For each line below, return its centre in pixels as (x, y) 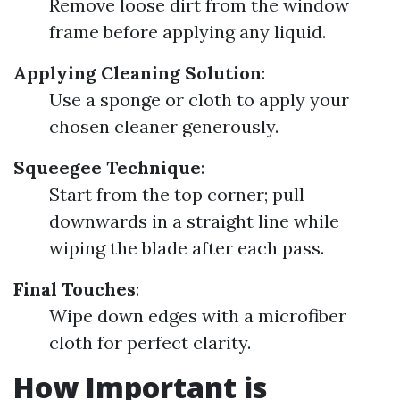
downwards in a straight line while (194, 221)
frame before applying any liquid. (187, 32)
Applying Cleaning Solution (137, 73)
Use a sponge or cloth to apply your (199, 100)
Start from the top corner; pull (177, 194)
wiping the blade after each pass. (187, 248)
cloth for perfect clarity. (150, 342)
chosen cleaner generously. (164, 126)
